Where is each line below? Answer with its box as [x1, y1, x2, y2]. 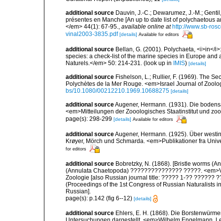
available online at [121, 23, 171, 30]
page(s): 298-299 [66, 115, 113, 122]
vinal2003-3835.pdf [66, 30, 118, 37]
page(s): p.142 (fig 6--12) [66, 195, 134, 202]
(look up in [142, 60, 173, 67]
